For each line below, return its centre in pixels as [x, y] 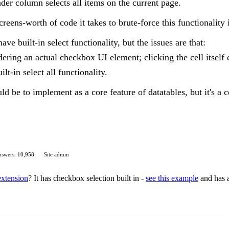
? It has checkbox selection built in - [87, 178]
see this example [172, 178]
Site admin [56, 154]
